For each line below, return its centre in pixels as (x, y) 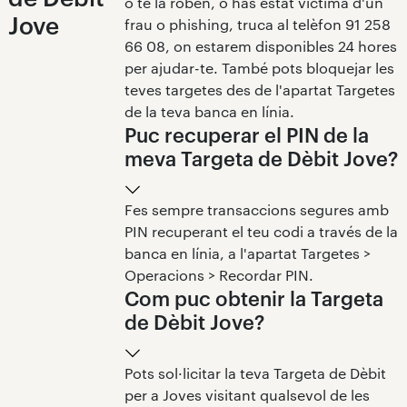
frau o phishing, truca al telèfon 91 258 (257, 24)
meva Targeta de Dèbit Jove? (261, 158)
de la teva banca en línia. (209, 111)
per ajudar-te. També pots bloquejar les (259, 67)
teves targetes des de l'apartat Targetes (259, 89)
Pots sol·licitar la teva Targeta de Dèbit (255, 372)
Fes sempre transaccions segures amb (256, 209)
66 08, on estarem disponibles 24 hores (260, 45)
